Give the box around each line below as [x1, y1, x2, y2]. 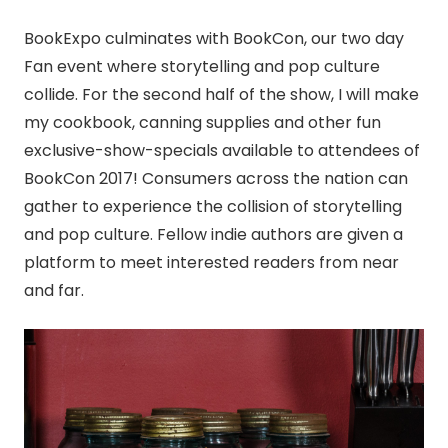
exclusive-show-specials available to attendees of [24, 138, 420, 162]
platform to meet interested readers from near [24, 250, 399, 274]
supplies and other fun [202, 110, 381, 134]
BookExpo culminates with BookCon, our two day [24, 26, 404, 50]
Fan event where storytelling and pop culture [24, 54, 380, 78]
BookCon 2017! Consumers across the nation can [24, 166, 408, 190]
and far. [24, 278, 84, 302]
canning [139, 110, 202, 134]
